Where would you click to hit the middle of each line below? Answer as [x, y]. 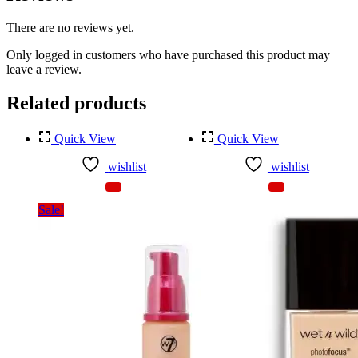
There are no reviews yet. [70, 28]
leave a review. [44, 70]
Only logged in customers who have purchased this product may [168, 55]
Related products [76, 103]
